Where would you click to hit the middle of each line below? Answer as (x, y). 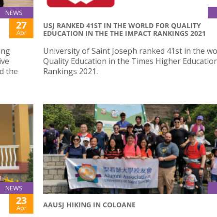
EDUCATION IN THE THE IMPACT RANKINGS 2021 (124, 33)
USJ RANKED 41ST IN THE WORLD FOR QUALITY (122, 26)
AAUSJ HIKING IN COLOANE (89, 205)
